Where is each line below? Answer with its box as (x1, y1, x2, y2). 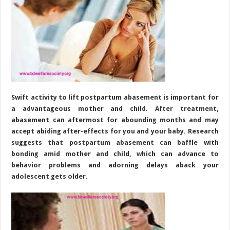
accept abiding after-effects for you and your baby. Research (11, 127, 219, 135)
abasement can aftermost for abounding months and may (11, 116, 219, 124)
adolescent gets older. (11, 172, 88, 180)
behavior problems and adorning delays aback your (11, 161, 219, 169)
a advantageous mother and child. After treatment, (11, 104, 219, 112)
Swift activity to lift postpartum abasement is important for (11, 93, 219, 101)
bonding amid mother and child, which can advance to (11, 149, 219, 158)
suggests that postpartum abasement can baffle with (11, 138, 219, 146)
